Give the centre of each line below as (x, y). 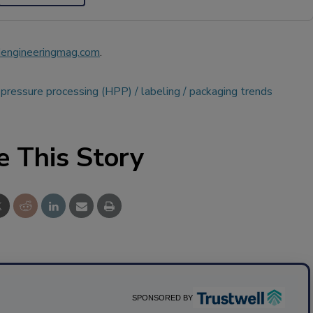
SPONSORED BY (163, 297)
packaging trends (231, 91)
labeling (161, 91)
